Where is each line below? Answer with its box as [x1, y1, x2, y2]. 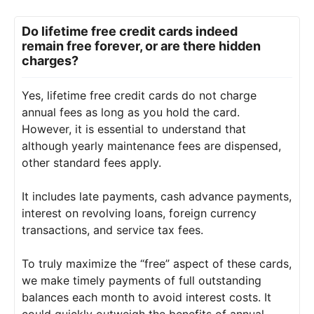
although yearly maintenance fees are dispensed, [22, 138, 281, 153]
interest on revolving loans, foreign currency [22, 205, 257, 220]
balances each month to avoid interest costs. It [22, 289, 271, 304]
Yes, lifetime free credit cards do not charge [22, 88, 257, 102]
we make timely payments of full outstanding [22, 273, 261, 287]
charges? [22, 53, 78, 68]
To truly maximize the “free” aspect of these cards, [22, 256, 292, 271]
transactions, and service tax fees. [22, 222, 203, 237]
